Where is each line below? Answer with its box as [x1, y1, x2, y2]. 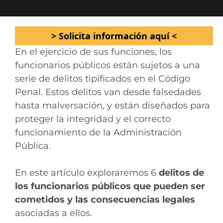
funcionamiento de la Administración [15, 127, 182, 138]
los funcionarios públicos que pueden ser [15, 181, 205, 192]
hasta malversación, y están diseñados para [15, 100, 210, 111]
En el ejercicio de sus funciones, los [15, 46, 172, 57]
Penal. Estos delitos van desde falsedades [15, 87, 201, 98]
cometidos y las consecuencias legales [15, 194, 195, 205]
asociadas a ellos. [15, 208, 92, 219]
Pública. [15, 140, 51, 151]
